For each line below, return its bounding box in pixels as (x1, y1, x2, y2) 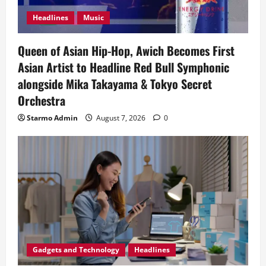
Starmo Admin (27, 113, 78, 123)
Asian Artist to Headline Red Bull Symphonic (18, 58, 229, 77)
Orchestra (18, 91, 65, 110)
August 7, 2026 (94, 113, 147, 123)
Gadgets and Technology (33, 244, 119, 255)
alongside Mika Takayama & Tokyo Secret (18, 75, 212, 93)
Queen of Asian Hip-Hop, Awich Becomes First (18, 42, 235, 60)
